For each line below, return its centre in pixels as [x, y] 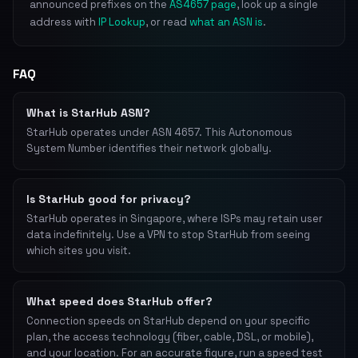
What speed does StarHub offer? [119, 301]
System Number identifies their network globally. [149, 148]
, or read [167, 22]
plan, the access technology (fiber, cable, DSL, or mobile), [170, 337]
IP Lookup [122, 22]
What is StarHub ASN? [88, 113]
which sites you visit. [79, 251]
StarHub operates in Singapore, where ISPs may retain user [175, 219]
